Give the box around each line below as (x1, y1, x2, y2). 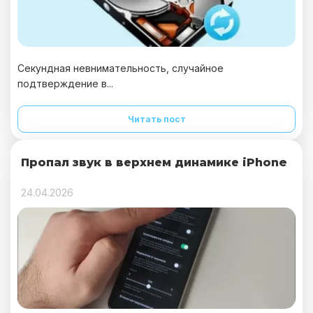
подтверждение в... (17, 78, 113, 89)
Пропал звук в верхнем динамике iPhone (21, 156, 287, 169)
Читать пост (127, 114, 186, 124)
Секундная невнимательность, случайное (17, 62, 224, 74)
